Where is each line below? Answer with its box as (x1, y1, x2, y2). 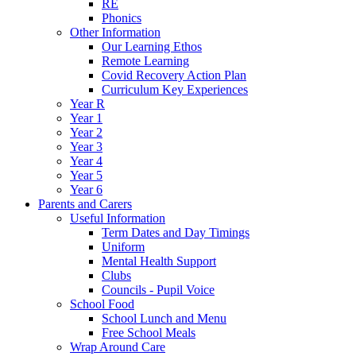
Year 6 (70, 183, 103, 196)
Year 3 (70, 140, 103, 153)
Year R (70, 97, 105, 110)
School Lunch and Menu (102, 311, 226, 325)
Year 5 (70, 168, 103, 182)
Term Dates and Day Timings (102, 226, 250, 239)
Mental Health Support (102, 254, 216, 268)
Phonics (102, 11, 141, 25)
